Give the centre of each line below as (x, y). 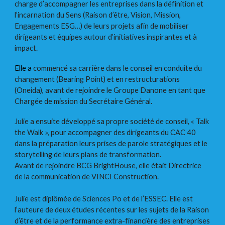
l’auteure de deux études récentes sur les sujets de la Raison (112, 209)
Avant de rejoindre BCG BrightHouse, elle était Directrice (108, 165)
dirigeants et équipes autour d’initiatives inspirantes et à (106, 37)
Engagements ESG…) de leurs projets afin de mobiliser (102, 26)
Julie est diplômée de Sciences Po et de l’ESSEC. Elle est (104, 198)
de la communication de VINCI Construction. (87, 176)
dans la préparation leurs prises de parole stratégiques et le (111, 143)
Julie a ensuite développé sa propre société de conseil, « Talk (112, 121)
